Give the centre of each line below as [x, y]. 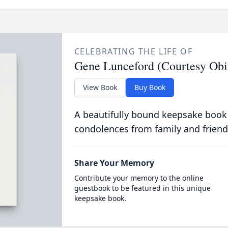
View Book [100, 87]
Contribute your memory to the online [139, 178]
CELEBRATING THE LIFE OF [133, 51]
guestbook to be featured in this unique [142, 188]
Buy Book [150, 87]
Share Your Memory [114, 163]
